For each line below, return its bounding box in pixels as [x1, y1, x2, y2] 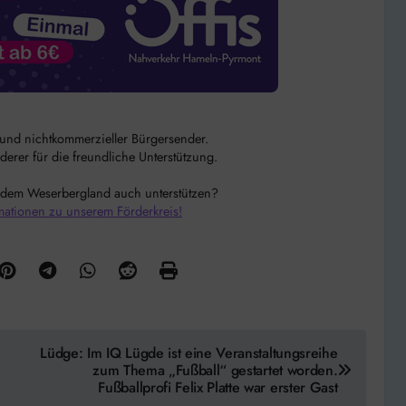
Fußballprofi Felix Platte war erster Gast [98, 376, 338, 398]
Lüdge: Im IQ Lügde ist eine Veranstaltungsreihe [40, 342, 338, 363]
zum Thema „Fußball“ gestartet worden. [92, 359, 338, 381]
